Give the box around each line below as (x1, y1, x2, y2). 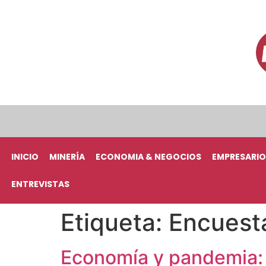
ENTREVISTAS (11, 178, 69, 191)
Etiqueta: (61, 208, 169, 237)
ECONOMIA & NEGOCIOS (96, 151, 201, 163)
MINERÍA (49, 151, 85, 163)
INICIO (11, 151, 39, 163)
